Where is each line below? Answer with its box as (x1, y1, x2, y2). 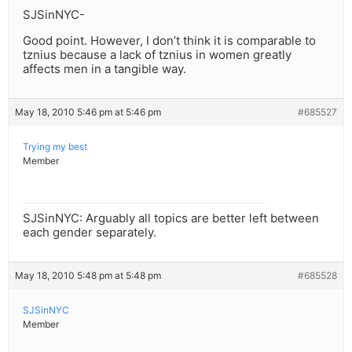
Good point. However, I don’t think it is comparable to (23, 33, 316, 49)
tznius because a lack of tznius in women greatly (23, 47, 291, 63)
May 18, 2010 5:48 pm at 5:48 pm (15, 269, 161, 282)
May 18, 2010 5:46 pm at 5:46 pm (15, 106, 161, 119)
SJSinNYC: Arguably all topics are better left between (23, 211, 319, 226)
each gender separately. (23, 225, 156, 240)
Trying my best (23, 141, 87, 153)
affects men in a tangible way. (23, 61, 186, 77)
